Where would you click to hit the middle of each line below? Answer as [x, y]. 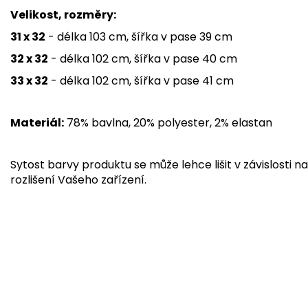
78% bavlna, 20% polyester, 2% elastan [169, 122]
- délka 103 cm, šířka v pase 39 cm [139, 36]
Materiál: [37, 122]
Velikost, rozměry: [63, 14]
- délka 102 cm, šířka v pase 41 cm [141, 80]
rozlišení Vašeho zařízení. [78, 179]
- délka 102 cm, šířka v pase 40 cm [143, 58]
